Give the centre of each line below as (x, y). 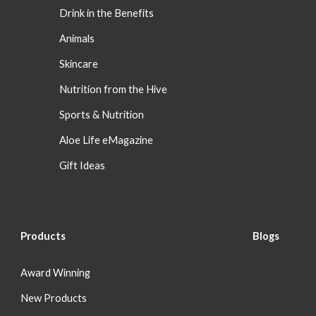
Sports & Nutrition (102, 115)
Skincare (79, 64)
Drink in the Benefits (107, 13)
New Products (54, 298)
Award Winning (56, 273)
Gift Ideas (83, 165)
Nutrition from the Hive (114, 89)
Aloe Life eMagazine (107, 140)
